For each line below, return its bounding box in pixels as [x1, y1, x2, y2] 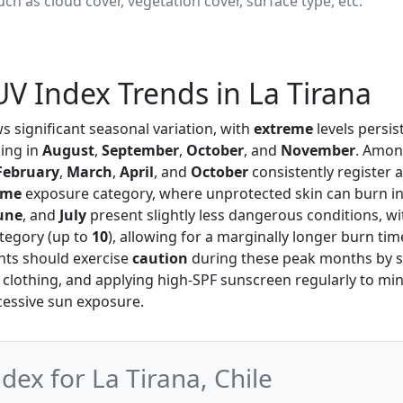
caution [132, 248, 188, 268]
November [281, 140, 355, 160]
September [102, 140, 179, 160]
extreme [254, 119, 313, 139]
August [42, 140, 94, 160]
